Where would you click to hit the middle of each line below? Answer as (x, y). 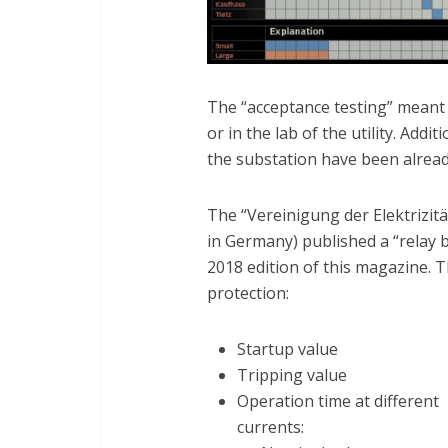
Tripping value (292, 375)
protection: (248, 293)
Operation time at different (338, 401)
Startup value (287, 349)
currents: (270, 427)
